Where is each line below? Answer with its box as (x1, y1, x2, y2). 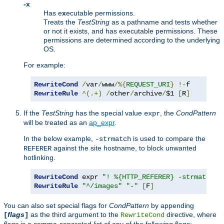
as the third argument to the (28, 210, 120, 218)
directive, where (164, 210, 216, 218)
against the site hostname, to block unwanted (51, 143, 196, 152)
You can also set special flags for (3, 201, 109, 209)
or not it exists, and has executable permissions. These (43, 26, 217, 35)
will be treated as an (23, 118, 89, 126)
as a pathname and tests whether (109, 17, 217, 26)
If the (23, 108, 41, 117)
